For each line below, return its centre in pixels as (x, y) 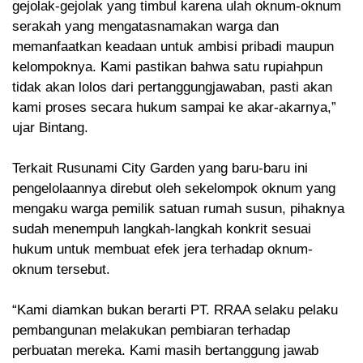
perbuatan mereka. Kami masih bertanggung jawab (165, 351)
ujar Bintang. (50, 128)
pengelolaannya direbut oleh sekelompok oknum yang (174, 189)
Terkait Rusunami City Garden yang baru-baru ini (160, 169)
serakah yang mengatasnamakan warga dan (145, 27)
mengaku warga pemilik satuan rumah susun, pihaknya (178, 209)
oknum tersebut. (61, 270)
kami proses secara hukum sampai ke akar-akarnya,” (174, 108)
